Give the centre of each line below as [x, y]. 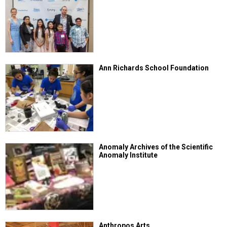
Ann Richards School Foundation [154, 68]
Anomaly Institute [128, 155]
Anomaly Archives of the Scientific [156, 147]
